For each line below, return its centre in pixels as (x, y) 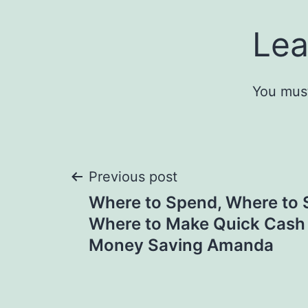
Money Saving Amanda (181, 245)
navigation (148, 228)
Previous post (133, 177)
